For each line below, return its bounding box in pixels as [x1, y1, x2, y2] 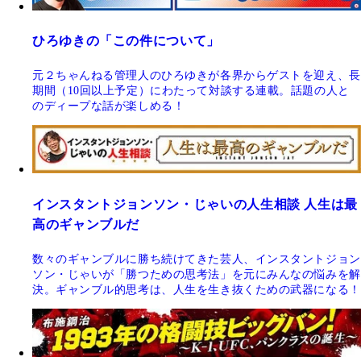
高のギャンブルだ [32, 217, 140, 231]
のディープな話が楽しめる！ [32, 100, 185, 113]
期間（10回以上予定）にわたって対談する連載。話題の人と [32, 85, 350, 98]
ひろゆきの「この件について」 [32, 33, 220, 48]
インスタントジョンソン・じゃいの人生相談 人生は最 [32, 197, 358, 211]
